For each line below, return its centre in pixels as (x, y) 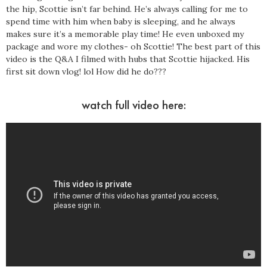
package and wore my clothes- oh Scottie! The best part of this (133, 47)
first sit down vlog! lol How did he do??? (86, 72)
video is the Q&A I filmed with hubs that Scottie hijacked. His (128, 59)
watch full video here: (133, 105)
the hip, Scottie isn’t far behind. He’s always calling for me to (127, 9)
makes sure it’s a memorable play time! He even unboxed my (125, 34)
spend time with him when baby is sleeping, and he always (121, 22)
